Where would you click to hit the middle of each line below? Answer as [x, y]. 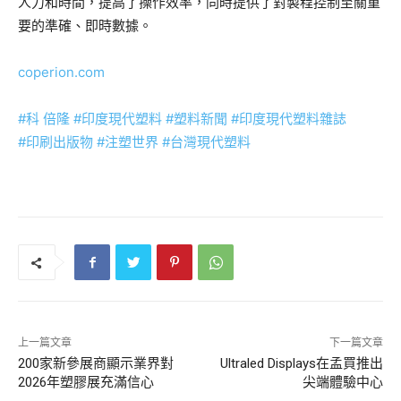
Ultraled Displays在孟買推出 [301, 364]
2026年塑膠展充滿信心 [86, 383]
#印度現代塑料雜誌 [289, 119]
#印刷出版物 [57, 142]
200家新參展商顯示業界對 [96, 364]
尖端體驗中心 [342, 383]
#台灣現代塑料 [206, 142]
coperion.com [61, 73]
